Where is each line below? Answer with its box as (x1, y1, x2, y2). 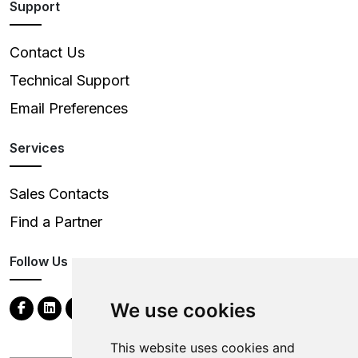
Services (10, 140, 65, 157)
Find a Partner (10, 213, 102, 231)
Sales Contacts (10, 185, 109, 203)
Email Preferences (10, 100, 128, 117)
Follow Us (10, 253, 68, 270)
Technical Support (10, 72, 129, 89)
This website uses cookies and (109, 340, 295, 356)
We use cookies (109, 299, 256, 322)
